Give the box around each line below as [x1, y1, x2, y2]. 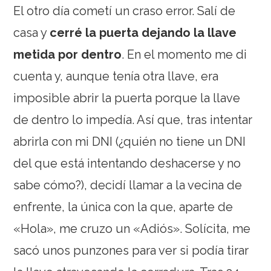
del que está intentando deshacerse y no [13, 155, 241, 171]
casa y [13, 25, 50, 40]
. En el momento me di [122, 47, 247, 62]
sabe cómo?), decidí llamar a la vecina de [13, 177, 243, 192]
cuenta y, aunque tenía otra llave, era [13, 68, 219, 83]
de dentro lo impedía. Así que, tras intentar [13, 112, 253, 127]
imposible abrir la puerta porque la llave [13, 90, 241, 105]
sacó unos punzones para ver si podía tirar [13, 243, 249, 258]
